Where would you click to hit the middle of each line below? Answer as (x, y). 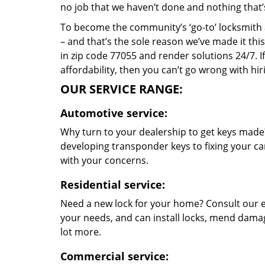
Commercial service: (114, 256)
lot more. (81, 232)
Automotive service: (114, 113)
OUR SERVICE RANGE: (122, 89)
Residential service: (113, 185)
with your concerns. (104, 160)
